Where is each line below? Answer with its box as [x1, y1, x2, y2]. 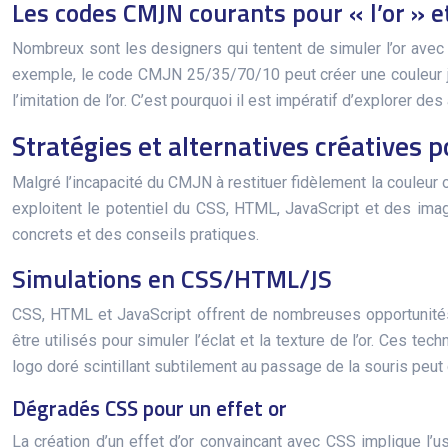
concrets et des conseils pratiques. [12, 225, 259, 244]
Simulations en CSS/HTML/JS [12, 260, 332, 298]
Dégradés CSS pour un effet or [12, 392, 287, 424]
